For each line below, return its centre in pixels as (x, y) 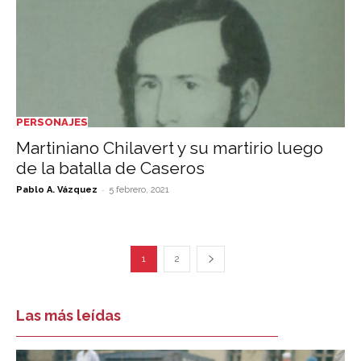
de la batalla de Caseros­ (110, 168)
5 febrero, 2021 (139, 189)
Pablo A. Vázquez (57, 189)
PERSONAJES (52, 122)
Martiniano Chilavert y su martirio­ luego (170, 147)
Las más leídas (68, 315)
